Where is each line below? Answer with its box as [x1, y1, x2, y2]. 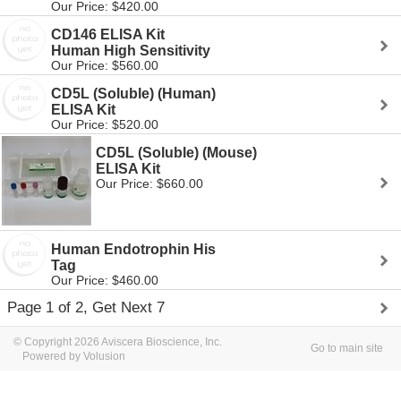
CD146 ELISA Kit [51, 27, 165, 42]
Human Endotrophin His [51, 242, 216, 257]
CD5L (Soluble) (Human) [51, 86, 216, 101]
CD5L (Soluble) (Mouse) [96, 145, 257, 160]
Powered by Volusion [22, 350, 125, 363]
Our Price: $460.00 [51, 273, 158, 287]
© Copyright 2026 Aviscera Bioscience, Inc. [13, 336, 222, 348]
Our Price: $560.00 [51, 58, 158, 73]
